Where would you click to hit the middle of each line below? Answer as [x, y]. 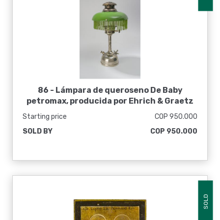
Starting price [45, 117]
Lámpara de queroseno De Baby [119, 90]
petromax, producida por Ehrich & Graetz [110, 101]
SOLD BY [38, 131]
